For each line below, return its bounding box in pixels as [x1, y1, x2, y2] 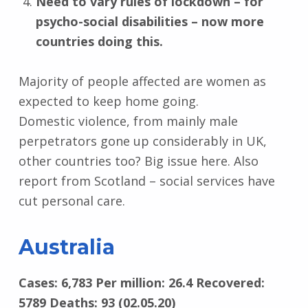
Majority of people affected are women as [18, 72, 266, 89]
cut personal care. [18, 192, 125, 209]
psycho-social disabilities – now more [35, 12, 264, 30]
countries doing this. [35, 32, 163, 49]
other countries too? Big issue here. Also [18, 152, 258, 169]
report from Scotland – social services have [18, 172, 275, 189]
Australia [18, 234, 115, 261]
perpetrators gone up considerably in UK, [18, 132, 267, 149]
